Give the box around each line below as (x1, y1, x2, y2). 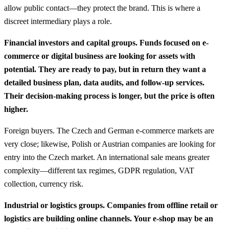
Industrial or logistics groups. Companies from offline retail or (4, 200, 218, 210)
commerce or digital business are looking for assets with (4, 51, 195, 60)
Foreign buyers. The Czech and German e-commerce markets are (4, 126, 214, 135)
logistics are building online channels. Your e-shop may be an (4, 214, 213, 223)
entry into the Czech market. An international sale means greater (4, 152, 210, 162)
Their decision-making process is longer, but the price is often (4, 91, 215, 100)
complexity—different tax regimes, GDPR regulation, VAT (4, 166, 194, 175)
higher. (4, 104, 28, 113)
